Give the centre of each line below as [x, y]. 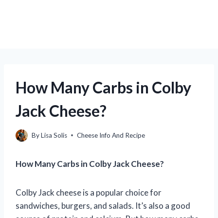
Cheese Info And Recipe [111, 135]
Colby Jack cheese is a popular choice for [89, 192]
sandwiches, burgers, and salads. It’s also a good [103, 205]
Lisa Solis [54, 135]
